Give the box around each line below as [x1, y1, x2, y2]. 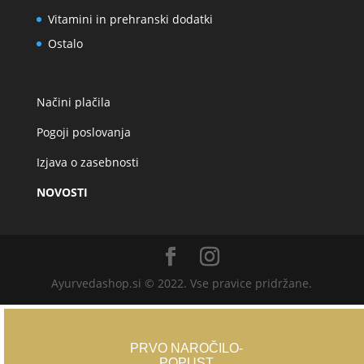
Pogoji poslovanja [36, 123, 131, 140]
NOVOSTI [36, 184, 88, 200]
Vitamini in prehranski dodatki [47, 11, 213, 28]
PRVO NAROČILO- [129, 340, 243, 355]
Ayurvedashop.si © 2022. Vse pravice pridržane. [51, 275, 313, 291]
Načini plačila [36, 93, 110, 110]
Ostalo [47, 36, 83, 52]
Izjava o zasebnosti [36, 154, 139, 170]
